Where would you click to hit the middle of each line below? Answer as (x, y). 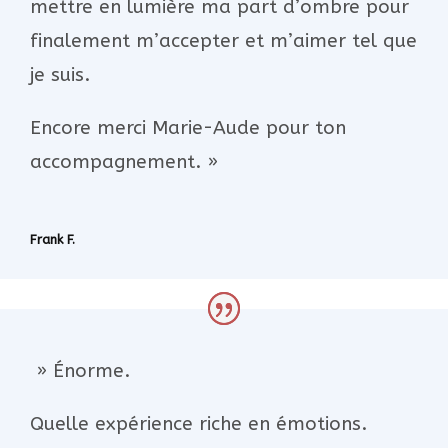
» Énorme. (80, 370)
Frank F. (52, 239)
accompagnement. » (124, 161)
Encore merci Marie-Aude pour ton (188, 127)
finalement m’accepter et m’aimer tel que (223, 40)
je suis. (60, 74)
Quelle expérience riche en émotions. (198, 423)
